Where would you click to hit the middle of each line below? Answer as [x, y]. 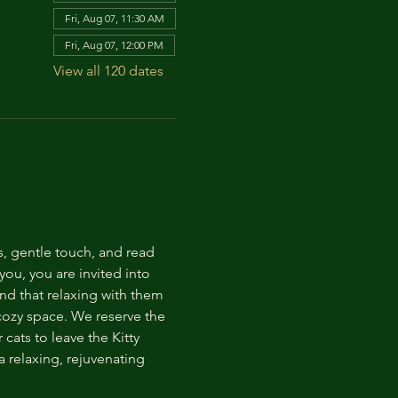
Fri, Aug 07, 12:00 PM [114, 45]
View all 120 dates [108, 71]
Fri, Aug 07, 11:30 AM [114, 18]
